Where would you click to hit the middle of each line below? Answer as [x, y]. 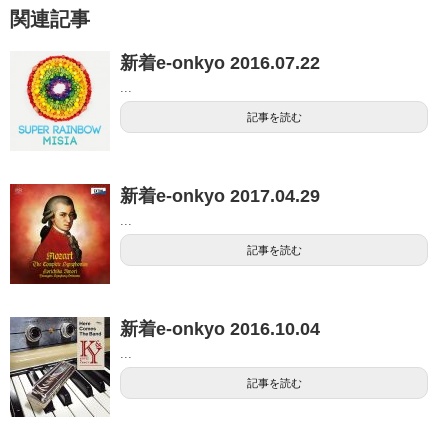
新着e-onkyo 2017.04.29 [220, 195]
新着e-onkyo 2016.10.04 [220, 328]
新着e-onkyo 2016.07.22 [220, 62]
